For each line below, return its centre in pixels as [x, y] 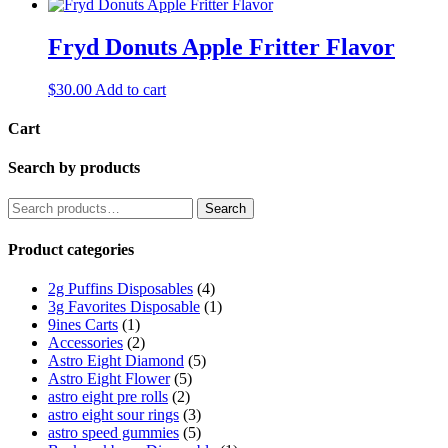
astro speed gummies [113, 433]
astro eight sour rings [113, 415]
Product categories [71, 249]
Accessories [85, 343]
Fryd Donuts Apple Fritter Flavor [221, 46]
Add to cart [130, 89]
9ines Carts [83, 325]
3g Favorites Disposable [124, 307]
